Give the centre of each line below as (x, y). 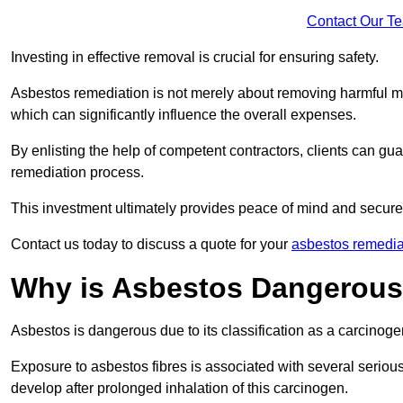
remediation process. (77, 172)
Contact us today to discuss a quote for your (151, 244)
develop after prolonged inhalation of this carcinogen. (179, 388)
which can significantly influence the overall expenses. (184, 114)
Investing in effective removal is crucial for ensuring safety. (195, 57)
